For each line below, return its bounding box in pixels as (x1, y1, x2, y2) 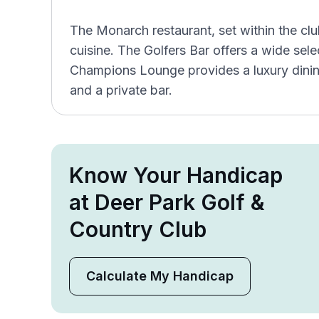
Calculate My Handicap (86, 268, 234, 283)
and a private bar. (70, 83, 172, 98)
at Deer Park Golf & (69, 189, 265, 215)
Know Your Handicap (69, 162, 283, 188)
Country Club (69, 216, 206, 242)
